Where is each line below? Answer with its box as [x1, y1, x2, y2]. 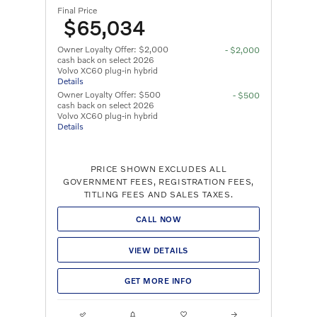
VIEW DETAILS [129, 245, 188, 255]
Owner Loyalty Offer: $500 [57, 88, 161, 100]
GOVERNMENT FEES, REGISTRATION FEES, [62, 175, 254, 187]
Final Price [57, 4, 97, 16]
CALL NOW [135, 214, 182, 224]
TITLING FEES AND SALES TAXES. [83, 188, 234, 200]
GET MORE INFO [125, 276, 192, 286]
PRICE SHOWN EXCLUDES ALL [90, 163, 227, 174]
